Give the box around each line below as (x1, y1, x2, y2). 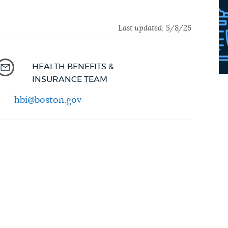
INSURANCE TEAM (32, 75, 108, 84)
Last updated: (118, 24, 166, 32)
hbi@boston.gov (14, 96, 82, 105)
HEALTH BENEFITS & (32, 63, 114, 71)
